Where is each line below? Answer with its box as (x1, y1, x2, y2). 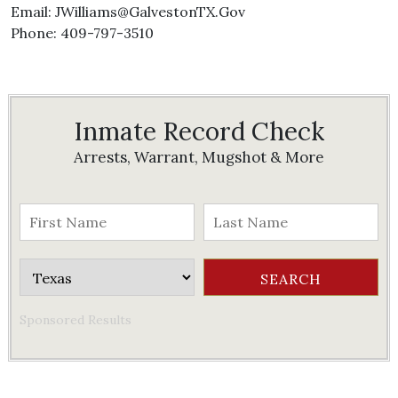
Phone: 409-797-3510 (11, 24, 154, 42)
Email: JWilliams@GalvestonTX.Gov (11, 3, 245, 20)
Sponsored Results (20, 312, 131, 328)
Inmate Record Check (74, 115, 324, 147)
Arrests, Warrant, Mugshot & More (74, 147, 324, 167)
